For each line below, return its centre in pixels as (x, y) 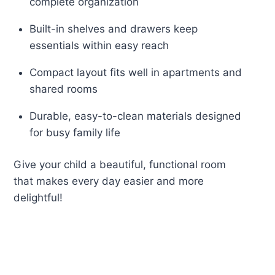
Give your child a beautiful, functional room (120, 165)
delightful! (38, 198)
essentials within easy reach (99, 45)
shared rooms (63, 89)
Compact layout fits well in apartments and (135, 72)
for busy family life (75, 132)
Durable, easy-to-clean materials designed (135, 116)
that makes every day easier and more (109, 181)
